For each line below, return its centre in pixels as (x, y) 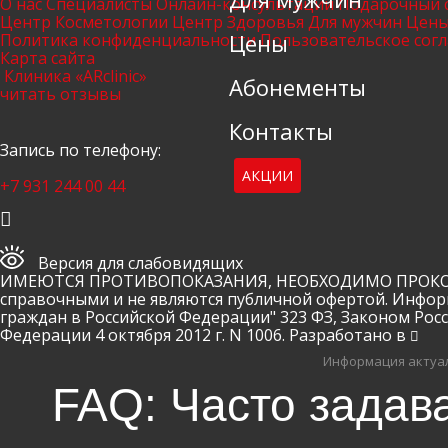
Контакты (281, 130)
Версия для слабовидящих (138, 263)
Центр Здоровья (238, 22)
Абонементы (297, 86)
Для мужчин (355, 22)
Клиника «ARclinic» (75, 76)
